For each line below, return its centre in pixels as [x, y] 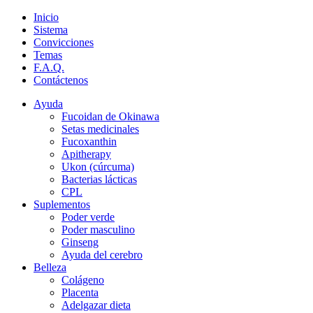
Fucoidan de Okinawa [110, 116]
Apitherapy [86, 154]
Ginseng [80, 242]
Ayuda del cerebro [102, 255]
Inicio [46, 17]
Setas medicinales [100, 129]
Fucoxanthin [89, 141]
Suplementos [62, 204]
